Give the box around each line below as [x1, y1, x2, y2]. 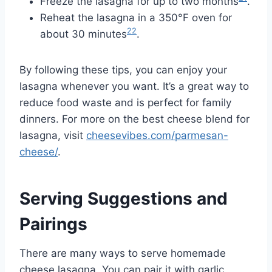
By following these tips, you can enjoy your [19, 63, 227, 76]
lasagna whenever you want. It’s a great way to [19, 80, 249, 92]
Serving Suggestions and [19, 188, 228, 209]
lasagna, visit [19, 129, 86, 141]
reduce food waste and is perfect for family [19, 96, 231, 109]
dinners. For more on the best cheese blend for [19, 112, 250, 125]
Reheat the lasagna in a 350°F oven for [40, 11, 232, 24]
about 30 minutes [40, 27, 127, 40]
